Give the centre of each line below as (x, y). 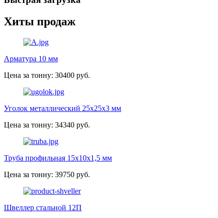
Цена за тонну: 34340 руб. (47, 125)
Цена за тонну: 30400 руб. (47, 75)
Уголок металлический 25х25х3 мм (63, 109)
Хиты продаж (40, 22)
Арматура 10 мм (31, 59)
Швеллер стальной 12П (43, 208)
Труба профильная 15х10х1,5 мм (58, 158)
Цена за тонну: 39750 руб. (47, 175)
